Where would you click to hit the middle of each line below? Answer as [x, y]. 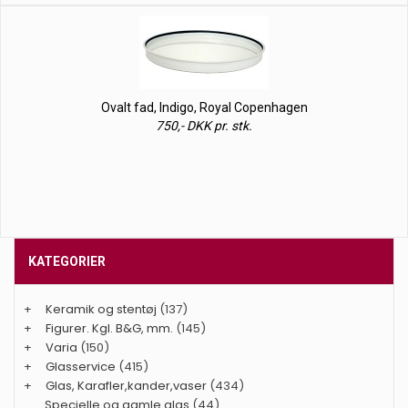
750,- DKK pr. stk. [204, 126]
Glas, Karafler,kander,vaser [126, 386]
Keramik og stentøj [101, 309]
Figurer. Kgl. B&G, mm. [109, 328]
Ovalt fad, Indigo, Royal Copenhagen [204, 107]
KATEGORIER [67, 261]
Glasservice [81, 367]
